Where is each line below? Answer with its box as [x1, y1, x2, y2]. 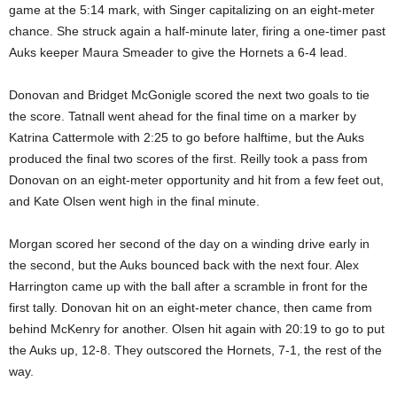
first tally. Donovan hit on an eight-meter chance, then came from [9, 300, 372, 315]
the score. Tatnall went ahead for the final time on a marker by [9, 108, 356, 123]
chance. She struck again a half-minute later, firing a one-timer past [9, 23, 385, 38]
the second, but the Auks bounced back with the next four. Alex [9, 257, 359, 272]
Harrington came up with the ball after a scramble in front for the [9, 278, 368, 293]
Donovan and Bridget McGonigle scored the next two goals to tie [9, 87, 370, 102]
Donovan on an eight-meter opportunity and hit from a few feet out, [9, 172, 384, 187]
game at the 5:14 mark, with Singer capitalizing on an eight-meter [9, 2, 375, 17]
